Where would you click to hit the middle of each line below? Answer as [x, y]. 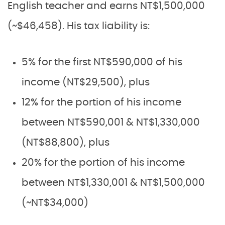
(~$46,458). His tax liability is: [79, 26]
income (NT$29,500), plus [86, 82]
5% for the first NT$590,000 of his [102, 62]
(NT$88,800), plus [67, 143]
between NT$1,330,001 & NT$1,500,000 [113, 183]
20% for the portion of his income [103, 163]
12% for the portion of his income [101, 102]
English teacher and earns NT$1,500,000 [106, 6]
